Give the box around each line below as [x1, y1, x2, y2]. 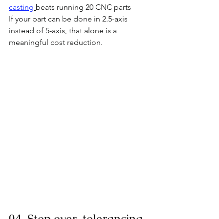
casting [9, 2, 34, 12]
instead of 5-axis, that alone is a [9, 25, 119, 35]
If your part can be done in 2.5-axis [9, 14, 130, 23]
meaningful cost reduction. [9, 37, 103, 47]
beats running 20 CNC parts [36, 2, 131, 12]
